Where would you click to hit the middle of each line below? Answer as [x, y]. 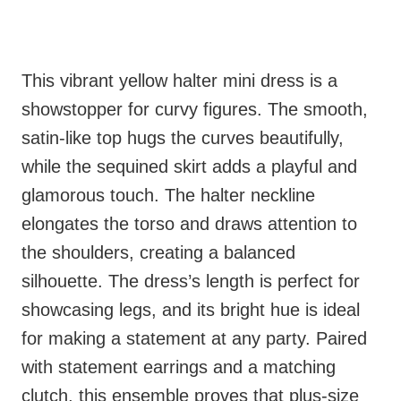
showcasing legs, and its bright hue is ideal [191, 310]
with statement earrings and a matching [179, 367]
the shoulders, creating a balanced [158, 253]
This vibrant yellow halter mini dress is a [179, 81]
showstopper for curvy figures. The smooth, [195, 110]
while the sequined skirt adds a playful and [189, 167]
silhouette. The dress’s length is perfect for [191, 282]
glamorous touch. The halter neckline [168, 196]
